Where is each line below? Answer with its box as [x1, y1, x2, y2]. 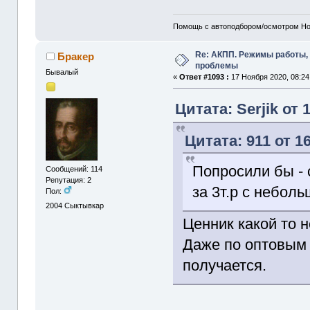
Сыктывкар [64, 201, 104, 210]
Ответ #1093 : [179, 73, 230, 82]
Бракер [57, 51, 94, 63]
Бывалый [46, 68, 79, 77]
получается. [183, 257, 267, 275]
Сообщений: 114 [46, 164, 103, 173]
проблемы [195, 61, 239, 71]
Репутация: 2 [46, 175, 92, 184]
